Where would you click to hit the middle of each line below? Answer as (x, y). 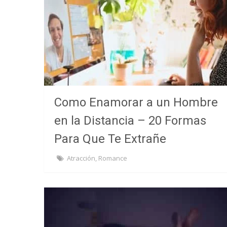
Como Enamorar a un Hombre (136, 102)
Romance (113, 158)
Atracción (81, 158)
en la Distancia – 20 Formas (130, 121)
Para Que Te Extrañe (110, 139)
